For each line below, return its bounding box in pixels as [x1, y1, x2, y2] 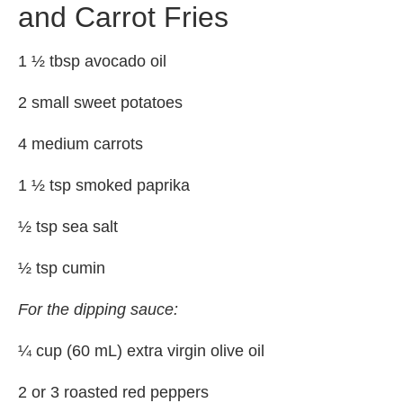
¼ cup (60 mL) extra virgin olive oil [18, 341, 264, 360]
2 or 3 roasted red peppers [18, 382, 209, 401]
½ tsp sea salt [18, 217, 118, 236]
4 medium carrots [18, 134, 143, 153]
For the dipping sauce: [18, 300, 178, 318]
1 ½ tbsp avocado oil [18, 51, 166, 70]
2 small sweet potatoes [18, 93, 183, 112]
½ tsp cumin [18, 258, 105, 277]
